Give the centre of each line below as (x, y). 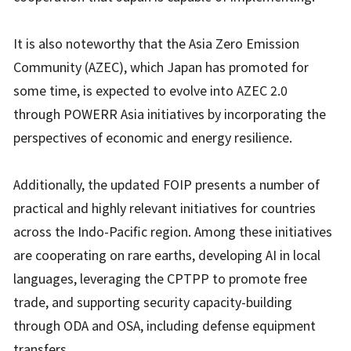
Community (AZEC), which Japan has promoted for (161, 67)
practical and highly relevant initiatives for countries (165, 208)
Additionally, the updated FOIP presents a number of (167, 185)
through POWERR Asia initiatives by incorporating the (170, 114)
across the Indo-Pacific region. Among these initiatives (173, 232)
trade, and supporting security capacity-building (153, 302)
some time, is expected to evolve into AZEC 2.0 (151, 90)
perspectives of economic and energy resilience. (153, 138)
